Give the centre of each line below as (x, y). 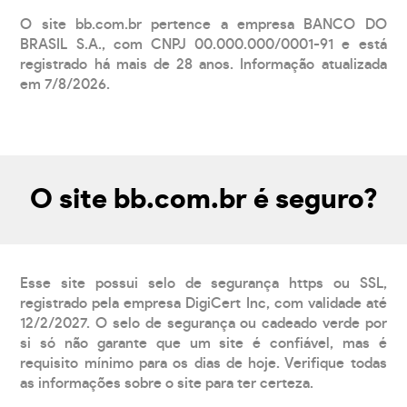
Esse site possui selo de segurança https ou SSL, (203, 283)
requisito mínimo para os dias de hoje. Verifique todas (203, 363)
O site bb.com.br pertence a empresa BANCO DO (203, 24)
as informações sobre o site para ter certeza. (167, 383)
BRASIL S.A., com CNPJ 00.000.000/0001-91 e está (203, 44)
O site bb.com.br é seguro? (203, 199)
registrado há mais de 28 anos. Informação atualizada (203, 64)
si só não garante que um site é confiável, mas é (203, 343)
